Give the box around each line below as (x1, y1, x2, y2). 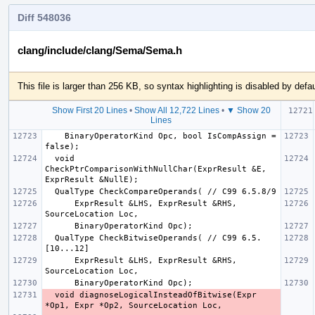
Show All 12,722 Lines (134, 105, 219, 115)
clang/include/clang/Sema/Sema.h (18, 44, 182, 56)
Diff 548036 (18, 11, 71, 23)
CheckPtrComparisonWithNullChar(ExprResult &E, (45, 164, 266, 174)
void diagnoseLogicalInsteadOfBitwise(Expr (45, 290, 55, 300)
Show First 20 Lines (51, 105, 127, 115)
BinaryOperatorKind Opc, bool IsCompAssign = (45, 131, 65, 141)
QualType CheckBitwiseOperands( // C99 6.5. (45, 233, 55, 243)
